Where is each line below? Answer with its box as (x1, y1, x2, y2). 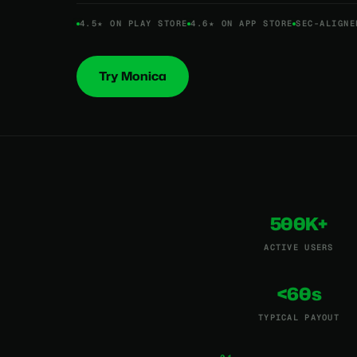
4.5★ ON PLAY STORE (80, 18, 188, 29)
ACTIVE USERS (264, 241, 334, 253)
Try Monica (99, 68, 167, 84)
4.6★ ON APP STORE (190, 18, 293, 29)
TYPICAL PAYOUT (258, 312, 339, 323)
